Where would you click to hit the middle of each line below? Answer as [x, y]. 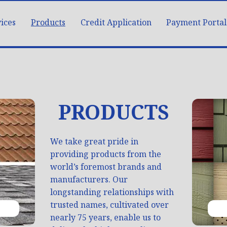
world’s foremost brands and [106, 167]
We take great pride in [94, 142]
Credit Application [116, 22]
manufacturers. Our [89, 180]
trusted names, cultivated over [109, 205]
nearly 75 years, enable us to [105, 218]
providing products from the [106, 154]
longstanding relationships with [112, 192]
